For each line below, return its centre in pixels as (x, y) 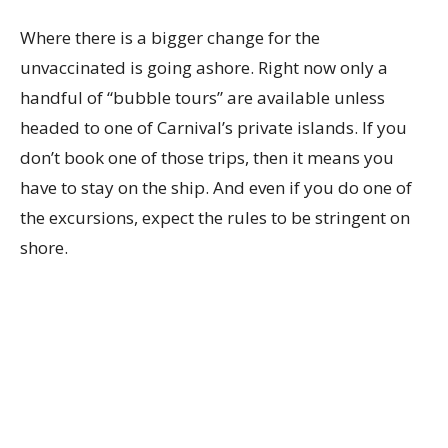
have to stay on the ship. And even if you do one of (216, 187)
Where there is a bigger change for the (170, 37)
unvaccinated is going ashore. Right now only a (204, 67)
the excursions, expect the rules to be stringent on (215, 217)
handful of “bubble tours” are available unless (202, 97)
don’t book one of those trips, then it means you (207, 157)
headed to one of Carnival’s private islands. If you (213, 127)
